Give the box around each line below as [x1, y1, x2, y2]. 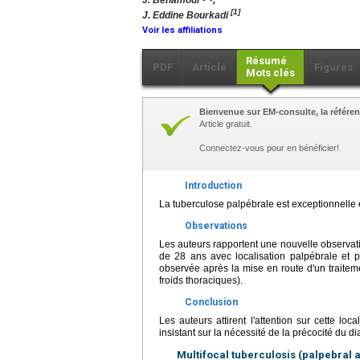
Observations [185, 220, 247, 231]
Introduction [185, 180, 242, 191]
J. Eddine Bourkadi [142, 10, 228, 21]
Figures [314, 61, 353, 73]
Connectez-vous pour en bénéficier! [199, 143, 339, 153]
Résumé [246, 55, 287, 67]
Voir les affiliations [142, 25, 223, 35]
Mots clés [246, 67, 295, 79]
